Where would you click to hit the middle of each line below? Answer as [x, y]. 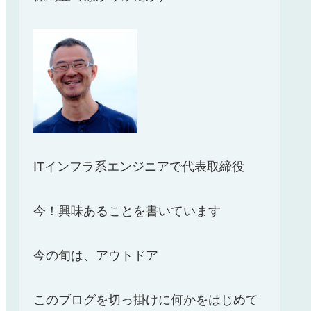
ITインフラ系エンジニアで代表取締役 [139, 167]
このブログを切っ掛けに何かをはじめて [146, 300]
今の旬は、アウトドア [96, 256]
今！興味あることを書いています [127, 211]
